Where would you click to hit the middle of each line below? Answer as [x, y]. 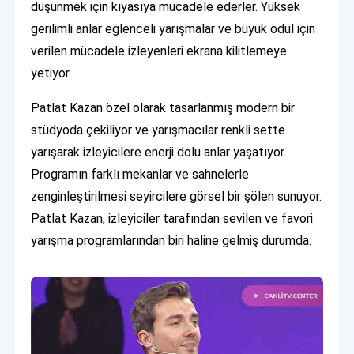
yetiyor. [51, 73]
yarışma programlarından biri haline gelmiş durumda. [171, 240]
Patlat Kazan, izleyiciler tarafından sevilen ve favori [172, 218]
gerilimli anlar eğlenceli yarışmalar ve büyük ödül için [173, 28]
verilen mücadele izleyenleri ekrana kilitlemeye [159, 51]
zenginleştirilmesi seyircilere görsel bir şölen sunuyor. [177, 196]
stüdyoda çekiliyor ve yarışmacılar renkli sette [158, 130]
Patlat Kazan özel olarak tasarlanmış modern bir [163, 107]
